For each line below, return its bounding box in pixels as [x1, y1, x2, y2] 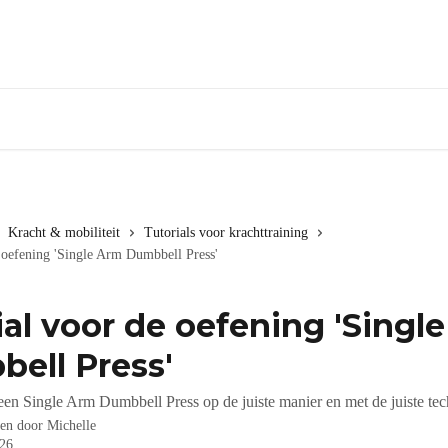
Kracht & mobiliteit [8, 225, 120, 240]
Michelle [47, 418, 96, 433]
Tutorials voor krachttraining [144, 225, 308, 240]
